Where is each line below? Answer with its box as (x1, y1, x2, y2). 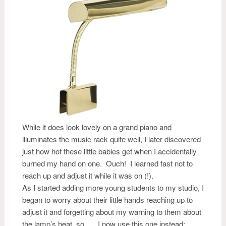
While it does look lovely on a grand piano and (22, 122, 172, 132)
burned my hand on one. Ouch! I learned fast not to (22, 158, 193, 168)
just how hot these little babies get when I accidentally (22, 146, 197, 156)
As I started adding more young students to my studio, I (22, 182, 204, 193)
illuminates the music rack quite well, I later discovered (22, 134, 201, 144)
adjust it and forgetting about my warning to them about (22, 206, 201, 217)
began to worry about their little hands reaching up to (22, 194, 193, 205)
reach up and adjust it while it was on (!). (22, 170, 153, 181)
